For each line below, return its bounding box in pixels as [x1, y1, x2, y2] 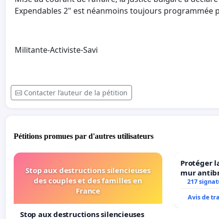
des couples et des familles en [34, 175, 142, 185]
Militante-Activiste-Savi [15, 44, 98, 56]
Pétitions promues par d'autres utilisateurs [14, 131, 153, 140]
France [75, 185, 101, 196]
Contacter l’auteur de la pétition [24, 88, 128, 98]
